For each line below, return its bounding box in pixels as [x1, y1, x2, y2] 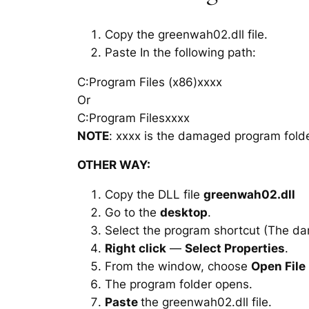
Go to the [105, 206, 160, 220]
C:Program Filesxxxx [77, 110, 190, 125]
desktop [160, 206, 208, 220]
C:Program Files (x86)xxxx [77, 74, 222, 89]
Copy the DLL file [105, 188, 203, 202]
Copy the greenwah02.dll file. [105, 27, 268, 41]
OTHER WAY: [77, 158, 150, 172]
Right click [105, 241, 166, 256]
